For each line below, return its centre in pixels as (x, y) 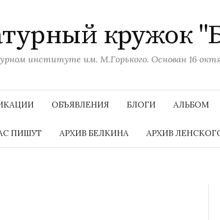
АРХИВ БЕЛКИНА (94, 133)
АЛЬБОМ (191, 105)
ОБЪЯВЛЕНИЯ (80, 105)
